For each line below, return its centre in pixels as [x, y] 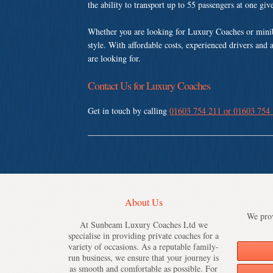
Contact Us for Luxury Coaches [149, 85]
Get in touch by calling [129, 110]
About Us [144, 202]
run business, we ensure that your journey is [144, 258]
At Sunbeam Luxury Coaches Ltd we [144, 225]
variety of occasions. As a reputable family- [144, 247]
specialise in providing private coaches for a [144, 236]
